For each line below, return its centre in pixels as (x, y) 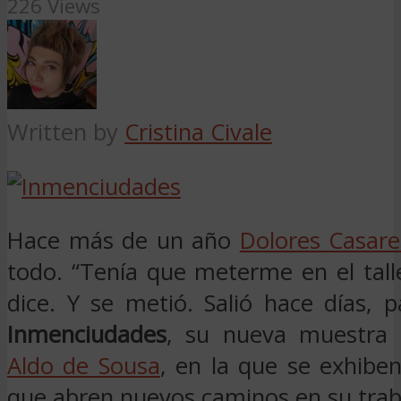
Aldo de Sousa (84, 366)
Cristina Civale (198, 132)
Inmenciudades (87, 335)
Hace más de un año (124, 241)
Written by (66, 132)
